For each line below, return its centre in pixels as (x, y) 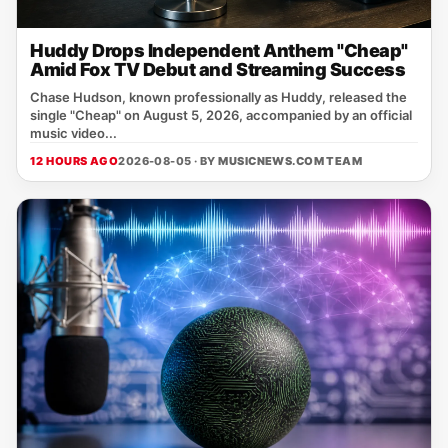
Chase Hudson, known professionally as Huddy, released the (218, 97)
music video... (73, 133)
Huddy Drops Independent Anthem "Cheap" (219, 50)
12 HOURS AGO (74, 161)
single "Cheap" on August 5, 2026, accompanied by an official (221, 115)
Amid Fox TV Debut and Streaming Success (218, 69)
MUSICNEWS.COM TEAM (290, 161)
